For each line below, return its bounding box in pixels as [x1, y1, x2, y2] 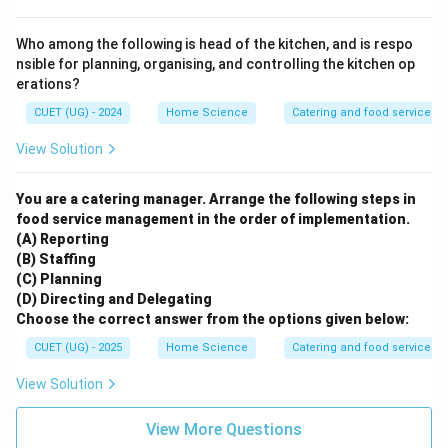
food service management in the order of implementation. [16, 211, 410, 227]
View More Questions [146, 420, 302, 439]
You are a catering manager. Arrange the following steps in [16, 191, 416, 207]
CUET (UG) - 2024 [34, 106, 122, 119]
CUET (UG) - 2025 [34, 341, 122, 354]
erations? [16, 76, 80, 92]
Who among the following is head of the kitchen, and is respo [16, 36, 413, 52]
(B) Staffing [16, 251, 96, 267]
